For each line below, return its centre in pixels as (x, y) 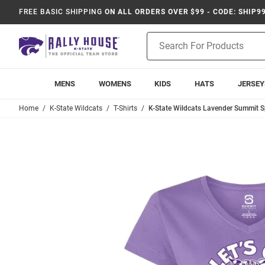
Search (159, 50)
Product (161, 38)
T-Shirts (125, 108)
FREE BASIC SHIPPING (61, 12)
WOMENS (115, 84)
